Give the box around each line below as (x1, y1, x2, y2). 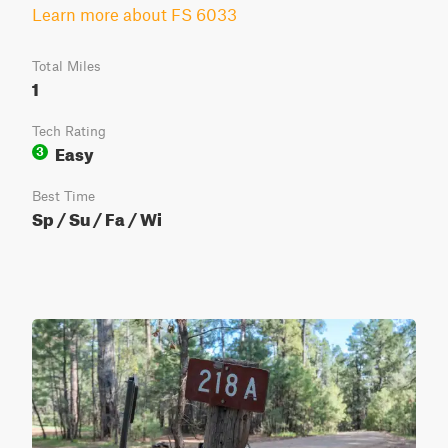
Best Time (32, 188, 95, 204)
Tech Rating (32, 123, 106, 139)
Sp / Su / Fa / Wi (32, 203, 162, 230)
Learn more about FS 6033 (32, 4, 237, 24)
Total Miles (32, 58, 101, 74)
